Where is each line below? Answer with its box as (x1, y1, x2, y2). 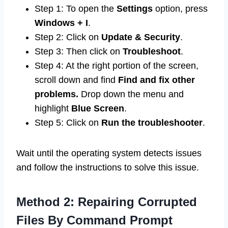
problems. (35, 89, 81, 99)
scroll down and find (35, 74, 118, 85)
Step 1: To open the (35, 3, 117, 14)
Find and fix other (118, 74, 195, 85)
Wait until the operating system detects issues (16, 148, 202, 158)
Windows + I (35, 17, 88, 28)
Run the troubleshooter (101, 117, 203, 128)
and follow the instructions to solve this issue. (16, 162, 199, 173)
